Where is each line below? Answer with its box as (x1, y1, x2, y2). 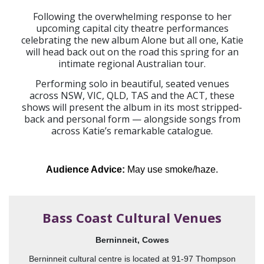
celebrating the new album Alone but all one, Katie (21, 34, 243, 47)
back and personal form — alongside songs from (24, 113, 240, 126)
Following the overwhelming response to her (32, 10, 232, 24)
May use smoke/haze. (127, 164, 218, 175)
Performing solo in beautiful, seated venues (35, 77, 229, 91)
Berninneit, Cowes (95, 235, 169, 245)
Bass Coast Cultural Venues (42, 209, 222, 227)
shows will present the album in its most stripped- (22, 101, 242, 114)
